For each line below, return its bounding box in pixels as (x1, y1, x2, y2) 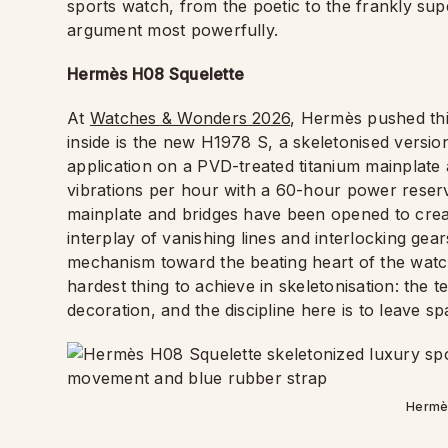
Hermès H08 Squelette (67, 64, 244, 84)
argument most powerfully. (67, 20, 279, 40)
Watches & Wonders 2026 (89, 108, 291, 128)
